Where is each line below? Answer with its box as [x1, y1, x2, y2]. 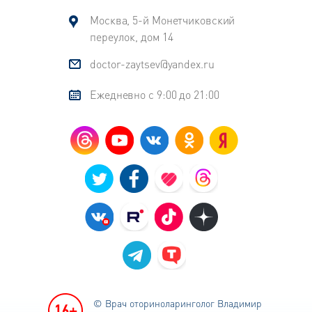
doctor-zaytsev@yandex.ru [90, 56, 214, 72]
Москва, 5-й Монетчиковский [90, 13, 235, 28]
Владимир [214, 297, 262, 310]
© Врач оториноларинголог [93, 297, 214, 310]
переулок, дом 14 [90, 29, 173, 45]
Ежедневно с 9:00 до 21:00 [90, 87, 219, 102]
